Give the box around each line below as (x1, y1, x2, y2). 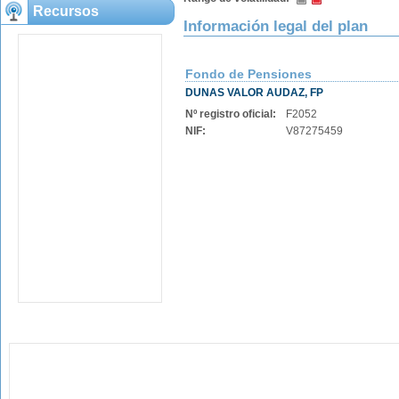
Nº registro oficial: (185, 108, 276, 120)
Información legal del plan (183, 18, 368, 35)
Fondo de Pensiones (185, 67, 312, 81)
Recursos (33, 4, 99, 19)
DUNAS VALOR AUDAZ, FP (185, 86, 323, 99)
